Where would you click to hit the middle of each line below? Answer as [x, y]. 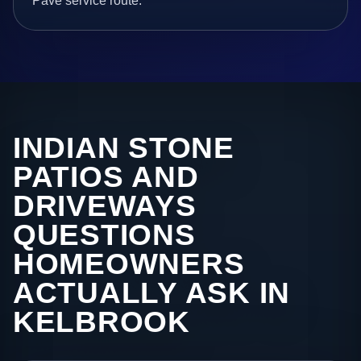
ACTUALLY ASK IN [152, 293]
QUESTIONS [104, 235]
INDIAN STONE [124, 148]
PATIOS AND [106, 177]
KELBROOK [102, 322]
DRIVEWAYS [105, 206]
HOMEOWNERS [129, 264]
